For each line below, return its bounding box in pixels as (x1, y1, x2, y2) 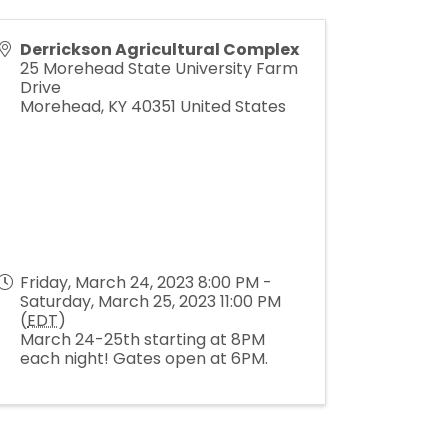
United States (180, 95, 287, 118)
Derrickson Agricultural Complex (20, 38, 300, 61)
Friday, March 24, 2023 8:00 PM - (20, 271, 273, 294)
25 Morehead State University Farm (20, 57, 299, 80)
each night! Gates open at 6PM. (20, 347, 269, 370)
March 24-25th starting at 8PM (20, 328, 266, 351)
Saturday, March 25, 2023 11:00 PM (20, 290, 282, 313)
